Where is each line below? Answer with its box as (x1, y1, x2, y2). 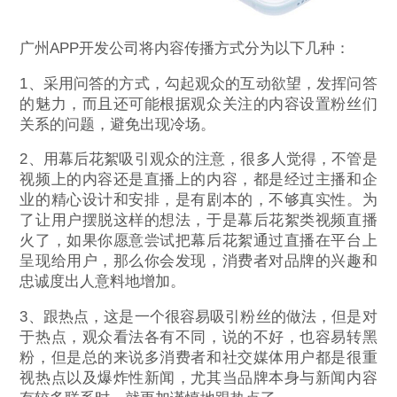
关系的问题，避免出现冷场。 (19, 115, 216, 133)
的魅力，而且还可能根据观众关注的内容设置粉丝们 (19, 95, 378, 113)
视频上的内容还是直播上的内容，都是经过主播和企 (19, 171, 378, 189)
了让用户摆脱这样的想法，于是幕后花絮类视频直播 (19, 212, 378, 230)
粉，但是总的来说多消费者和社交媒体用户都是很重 (19, 349, 378, 367)
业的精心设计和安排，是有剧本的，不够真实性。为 (19, 191, 378, 209)
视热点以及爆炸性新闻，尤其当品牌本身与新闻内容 (19, 370, 378, 387)
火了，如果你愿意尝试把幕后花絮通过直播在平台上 (19, 232, 378, 250)
